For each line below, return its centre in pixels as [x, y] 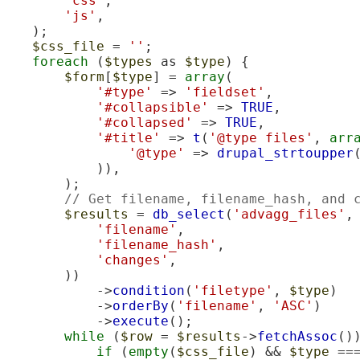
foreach [60, 61]
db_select [189, 214]
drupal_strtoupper [285, 153]
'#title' [129, 137]
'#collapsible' [153, 107]
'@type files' [261, 137]
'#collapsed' [145, 122]
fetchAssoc [297, 336]
